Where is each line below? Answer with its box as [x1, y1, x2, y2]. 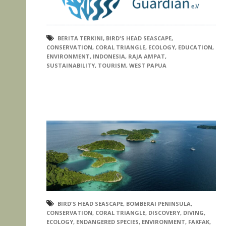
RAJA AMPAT [128, 52, 165, 60]
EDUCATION [178, 43, 212, 51]
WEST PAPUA [129, 62, 166, 69]
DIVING [183, 209, 204, 217]
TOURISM [98, 62, 126, 69]
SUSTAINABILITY [46, 62, 95, 69]
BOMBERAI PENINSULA [126, 200, 191, 208]
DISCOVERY [148, 209, 180, 217]
